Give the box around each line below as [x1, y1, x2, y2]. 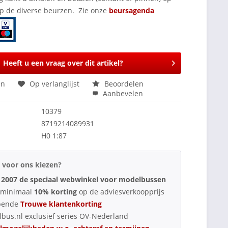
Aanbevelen [101, 88, 144, 98]
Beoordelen [102, 78, 144, 89]
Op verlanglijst [30, 78, 80, 89]
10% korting [34, 186, 79, 196]
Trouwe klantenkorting [20, 198, 102, 209]
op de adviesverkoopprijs [79, 186, 165, 196]
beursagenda [109, 5, 157, 15]
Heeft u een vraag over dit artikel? [3, 58, 123, 68]
